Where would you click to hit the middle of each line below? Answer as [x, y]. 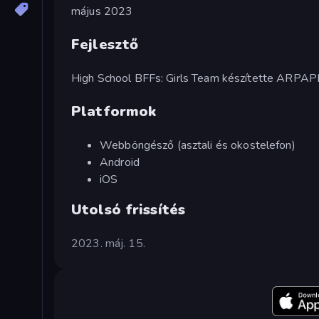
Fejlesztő [105, 44]
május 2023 [102, 11]
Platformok [114, 111]
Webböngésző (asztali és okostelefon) [198, 145]
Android [120, 162]
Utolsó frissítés [129, 209]
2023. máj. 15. [108, 243]
